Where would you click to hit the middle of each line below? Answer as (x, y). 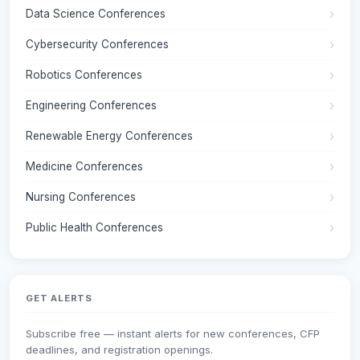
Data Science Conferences (96, 14)
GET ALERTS (59, 299)
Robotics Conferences (84, 75)
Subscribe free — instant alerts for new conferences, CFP (173, 334)
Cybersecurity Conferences (97, 45)
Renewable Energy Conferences (109, 136)
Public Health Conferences (94, 228)
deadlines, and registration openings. (119, 350)
